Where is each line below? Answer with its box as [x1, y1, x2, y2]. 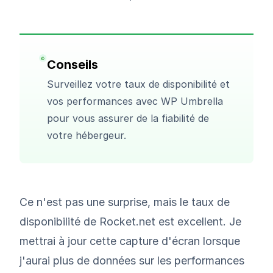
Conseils [47, 57, 99, 72]
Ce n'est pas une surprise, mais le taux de [19, 195, 230, 208]
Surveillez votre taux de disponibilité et [47, 77, 230, 90]
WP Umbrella [161, 94, 224, 107]
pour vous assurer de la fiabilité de [47, 112, 210, 124]
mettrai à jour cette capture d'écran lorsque [19, 234, 240, 247]
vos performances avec [47, 94, 161, 107]
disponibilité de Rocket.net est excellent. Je [19, 214, 241, 228]
